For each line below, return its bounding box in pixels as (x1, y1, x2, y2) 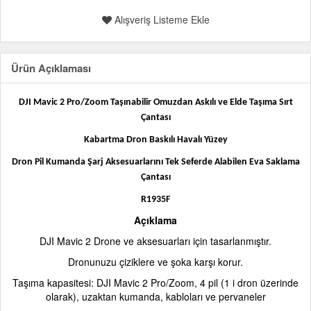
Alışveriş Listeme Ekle (111, 12, 210, 26)
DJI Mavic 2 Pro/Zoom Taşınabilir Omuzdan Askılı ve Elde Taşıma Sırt (18, 97, 293, 108)
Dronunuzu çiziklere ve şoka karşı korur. (68, 255, 243, 269)
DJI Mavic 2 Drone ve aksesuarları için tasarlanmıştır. (40, 234, 271, 248)
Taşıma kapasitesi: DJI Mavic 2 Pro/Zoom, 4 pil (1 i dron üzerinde (12, 276, 299, 289)
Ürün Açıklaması (11, 60, 91, 76)
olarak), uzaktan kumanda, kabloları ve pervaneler (45, 289, 266, 303)
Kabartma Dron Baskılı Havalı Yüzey (83, 135, 228, 145)
